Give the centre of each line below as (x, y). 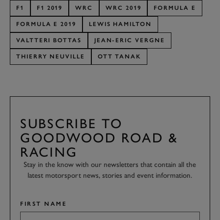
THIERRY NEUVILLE (51, 56)
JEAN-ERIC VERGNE (129, 40)
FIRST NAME (44, 204)
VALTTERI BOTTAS (49, 40)
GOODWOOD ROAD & (99, 137)
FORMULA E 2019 (46, 24)
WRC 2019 (124, 8)
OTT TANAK (119, 56)
